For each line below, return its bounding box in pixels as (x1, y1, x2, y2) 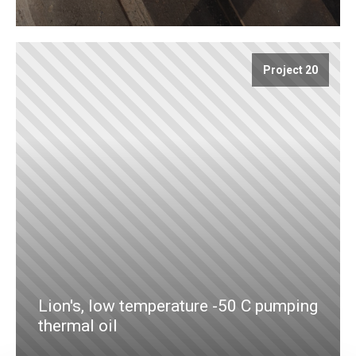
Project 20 (263, 63, 318, 76)
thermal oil (38, 315, 118, 335)
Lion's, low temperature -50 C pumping (38, 296, 318, 315)
